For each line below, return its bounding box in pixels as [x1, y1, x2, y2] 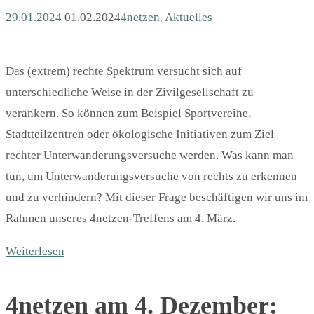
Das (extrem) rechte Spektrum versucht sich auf [6, 64, 242, 78]
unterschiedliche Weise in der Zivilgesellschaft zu [6, 86, 254, 100]
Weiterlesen [6, 245, 64, 259]
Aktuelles [165, 11, 212, 25]
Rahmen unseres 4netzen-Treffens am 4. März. [6, 212, 235, 226]
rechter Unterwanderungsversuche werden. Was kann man [6, 149, 294, 163]
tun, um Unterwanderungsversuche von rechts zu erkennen [6, 170, 297, 184]
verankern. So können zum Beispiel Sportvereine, [6, 107, 251, 121]
